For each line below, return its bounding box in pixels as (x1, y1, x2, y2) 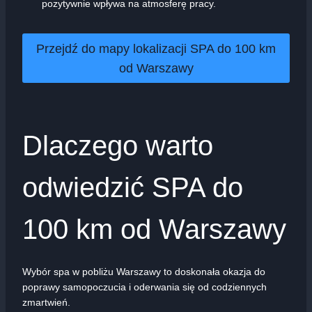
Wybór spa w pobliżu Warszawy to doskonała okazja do (22, 265, 265, 277)
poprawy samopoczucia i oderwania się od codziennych (22, 281, 267, 292)
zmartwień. (22, 296, 70, 308)
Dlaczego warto (22, 130, 213, 161)
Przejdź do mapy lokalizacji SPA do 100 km (36, 41, 276, 56)
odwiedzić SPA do (22, 171, 243, 203)
